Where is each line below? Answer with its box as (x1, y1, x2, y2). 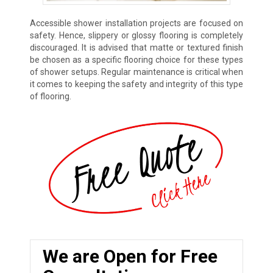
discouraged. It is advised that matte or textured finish (29, 43, 244, 53)
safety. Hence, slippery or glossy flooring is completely (29, 30, 244, 41)
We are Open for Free (42, 245, 218, 267)
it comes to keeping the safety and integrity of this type (29, 79, 244, 90)
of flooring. (29, 91, 71, 102)
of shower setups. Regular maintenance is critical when (29, 67, 244, 77)
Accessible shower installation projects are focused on (29, 18, 244, 29)
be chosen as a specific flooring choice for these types (29, 55, 244, 65)
